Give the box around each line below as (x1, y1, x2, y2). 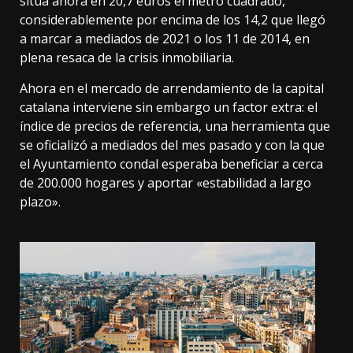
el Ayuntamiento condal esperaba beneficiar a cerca (20, 154, 323, 173)
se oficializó (20, 136, 87, 154)
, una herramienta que (199, 117, 330, 135)
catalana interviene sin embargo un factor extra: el (20, 98, 318, 116)
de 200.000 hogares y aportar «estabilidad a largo (20, 173, 311, 191)
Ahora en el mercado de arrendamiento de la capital (20, 79, 324, 97)
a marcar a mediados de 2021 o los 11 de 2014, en (20, 29, 310, 47)
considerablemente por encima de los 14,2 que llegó (20, 10, 325, 28)
